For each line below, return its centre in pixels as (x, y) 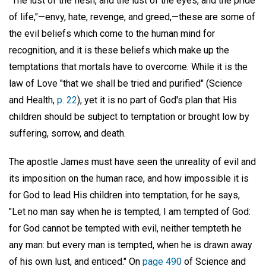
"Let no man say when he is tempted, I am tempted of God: (130, 212)
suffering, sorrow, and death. (67, 133)
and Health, (33, 100)
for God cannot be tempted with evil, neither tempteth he (125, 229)
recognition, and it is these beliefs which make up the (119, 50)
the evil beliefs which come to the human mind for (112, 33)
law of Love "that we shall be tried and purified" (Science (126, 83)
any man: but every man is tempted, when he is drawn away (131, 245)
